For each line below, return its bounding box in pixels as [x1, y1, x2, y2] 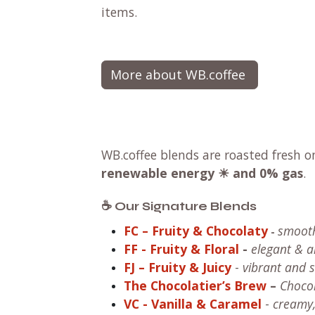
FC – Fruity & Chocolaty [124, 221, 268, 239]
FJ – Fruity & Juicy [124, 258, 231, 276]
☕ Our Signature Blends [101, 198, 257, 214]
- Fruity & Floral [138, 240, 239, 257]
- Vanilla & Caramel [139, 295, 262, 312]
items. [101, 3, 137, 20]
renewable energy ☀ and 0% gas [101, 164, 303, 181]
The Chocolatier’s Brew [124, 276, 266, 294]
